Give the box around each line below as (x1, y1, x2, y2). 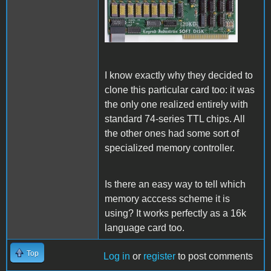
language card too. (105, 222, 184, 233)
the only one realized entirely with (105, 99, 248, 109)
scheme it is (179, 193, 230, 204)
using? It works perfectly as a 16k (105, 207, 246, 218)
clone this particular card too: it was (105, 84, 255, 95)
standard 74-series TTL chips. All (105, 113, 245, 124)
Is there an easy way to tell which (105, 178, 246, 189)
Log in (103, 250, 130, 261)
